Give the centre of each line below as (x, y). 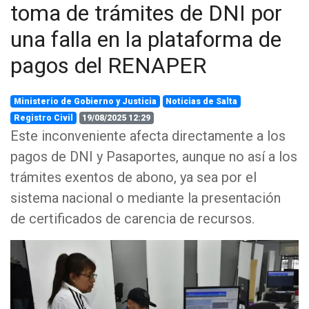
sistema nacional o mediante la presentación (146, 198)
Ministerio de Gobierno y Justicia (85, 101)
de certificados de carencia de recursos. (132, 219)
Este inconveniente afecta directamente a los (148, 136)
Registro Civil (43, 118)
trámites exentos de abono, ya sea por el (133, 177)
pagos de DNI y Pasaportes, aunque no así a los (154, 157)
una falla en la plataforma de (146, 39)
